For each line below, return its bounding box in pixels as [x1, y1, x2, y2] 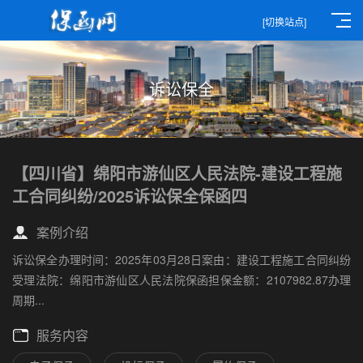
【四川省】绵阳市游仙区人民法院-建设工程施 [12, 161, 342, 185]
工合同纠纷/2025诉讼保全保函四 [12, 184, 247, 207]
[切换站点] [263, 15, 306, 28]
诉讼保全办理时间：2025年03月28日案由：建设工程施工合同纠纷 [12, 251, 351, 267]
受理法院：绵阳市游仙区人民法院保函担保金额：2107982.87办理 [12, 271, 351, 288]
